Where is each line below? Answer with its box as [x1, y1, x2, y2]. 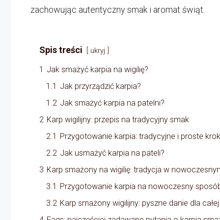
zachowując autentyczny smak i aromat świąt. [30, 4, 205, 15]
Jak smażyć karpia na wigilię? [47, 64, 148, 74]
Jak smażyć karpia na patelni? [60, 98, 165, 108]
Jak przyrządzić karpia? [60, 81, 141, 91]
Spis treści [39, 44, 82, 55]
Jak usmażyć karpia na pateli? [60, 148, 165, 158]
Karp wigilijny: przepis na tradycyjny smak [47, 114, 189, 124]
